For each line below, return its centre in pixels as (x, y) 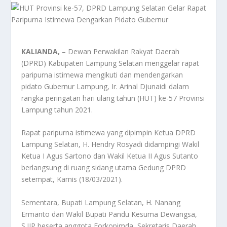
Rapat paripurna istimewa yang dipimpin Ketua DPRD (109, 133)
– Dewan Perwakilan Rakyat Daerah (120, 51)
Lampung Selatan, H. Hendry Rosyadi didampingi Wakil (110, 144)
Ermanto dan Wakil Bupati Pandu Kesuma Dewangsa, (109, 214)
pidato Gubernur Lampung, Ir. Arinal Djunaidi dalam (105, 86)
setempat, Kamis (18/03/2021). (72, 179)
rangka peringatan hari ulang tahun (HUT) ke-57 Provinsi (113, 98)
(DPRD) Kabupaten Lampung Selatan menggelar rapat (110, 63)
